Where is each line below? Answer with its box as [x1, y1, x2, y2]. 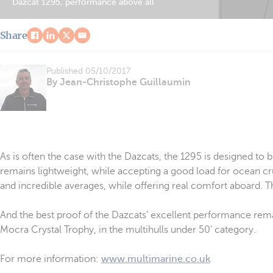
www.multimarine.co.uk [101, 253, 210, 264]
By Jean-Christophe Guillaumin [46, 77, 191, 88]
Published [46, 66, 85, 76]
